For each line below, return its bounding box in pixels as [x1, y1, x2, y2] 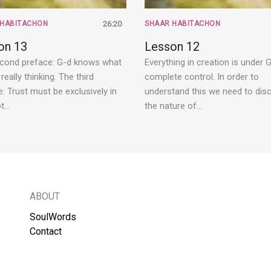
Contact [30, 226, 62, 238]
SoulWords [30, 211, 76, 223]
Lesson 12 [145, 39, 200, 54]
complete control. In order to [145, 71, 259, 83]
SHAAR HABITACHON [145, 19, 220, 28]
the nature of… [145, 100, 202, 112]
